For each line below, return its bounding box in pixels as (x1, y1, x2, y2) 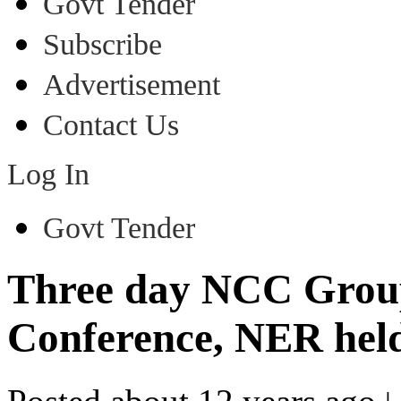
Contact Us (43, 108, 179, 141)
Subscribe (43, 28, 162, 61)
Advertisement (43, 68, 220, 101)
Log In (7, 158, 90, 191)
